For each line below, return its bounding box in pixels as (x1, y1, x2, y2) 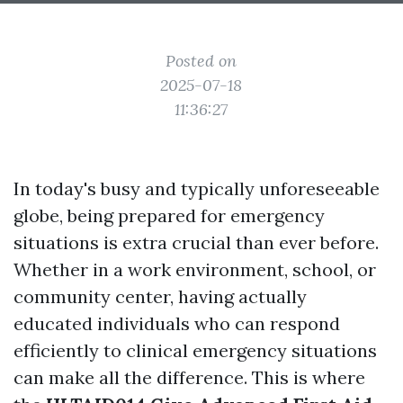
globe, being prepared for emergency (13, 204, 325, 227)
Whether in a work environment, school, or (13, 258, 376, 281)
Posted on (166, 50, 237, 71)
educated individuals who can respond (13, 312, 340, 335)
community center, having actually (13, 285, 307, 308)
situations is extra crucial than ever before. (13, 231, 379, 254)
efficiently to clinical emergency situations (13, 339, 377, 362)
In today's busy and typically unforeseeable (13, 177, 380, 200)
